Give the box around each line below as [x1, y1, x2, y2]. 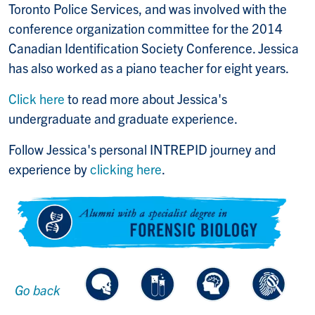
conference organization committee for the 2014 [8, 19, 283, 37]
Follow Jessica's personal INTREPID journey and [8, 140, 276, 157]
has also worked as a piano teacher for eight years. [8, 58, 289, 76]
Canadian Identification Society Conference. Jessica [8, 39, 299, 56]
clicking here [90, 160, 162, 177]
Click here [8, 89, 65, 107]
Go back [15, 281, 60, 298]
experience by [8, 160, 90, 177]
